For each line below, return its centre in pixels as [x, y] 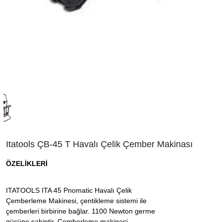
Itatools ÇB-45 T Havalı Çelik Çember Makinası [99, 144]
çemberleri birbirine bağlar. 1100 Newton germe [81, 211]
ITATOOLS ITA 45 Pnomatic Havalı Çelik [69, 190]
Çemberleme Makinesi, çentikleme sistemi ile [77, 201]
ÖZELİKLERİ [27, 164]
